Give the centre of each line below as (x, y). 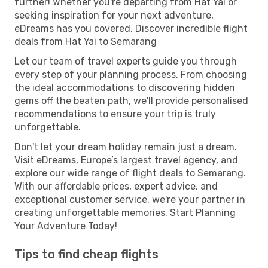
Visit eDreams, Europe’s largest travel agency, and (126, 160)
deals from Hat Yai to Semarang (86, 41)
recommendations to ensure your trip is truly (115, 114)
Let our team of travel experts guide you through (126, 61)
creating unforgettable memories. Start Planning (125, 212)
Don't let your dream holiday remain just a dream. (126, 147)
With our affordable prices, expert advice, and (116, 186)
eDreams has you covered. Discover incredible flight (131, 28)
